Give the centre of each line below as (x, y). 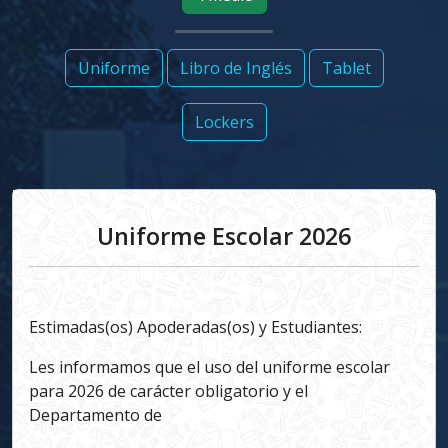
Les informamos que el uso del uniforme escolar (209, 366)
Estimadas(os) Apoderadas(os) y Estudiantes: (195, 326)
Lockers (224, 121)
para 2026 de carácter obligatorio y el (168, 390)
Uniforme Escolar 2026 (224, 235)
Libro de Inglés (235, 67)
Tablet (346, 67)
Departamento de (95, 414)
